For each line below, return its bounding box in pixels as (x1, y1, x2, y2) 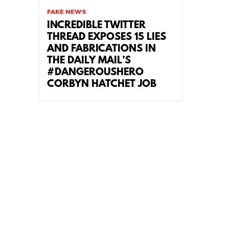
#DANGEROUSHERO (47, 66, 144, 78)
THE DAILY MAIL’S (47, 55, 131, 66)
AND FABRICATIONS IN (47, 43, 156, 55)
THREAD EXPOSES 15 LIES (47, 31, 166, 43)
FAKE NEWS (47, 7, 86, 15)
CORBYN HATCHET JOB (47, 78, 156, 90)
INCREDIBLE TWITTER (47, 19, 146, 31)
